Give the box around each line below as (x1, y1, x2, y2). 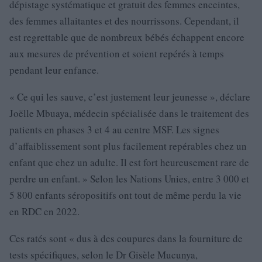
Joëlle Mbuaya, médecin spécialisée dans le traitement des (9, 106, 249, 120)
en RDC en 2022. (9, 204, 80, 218)
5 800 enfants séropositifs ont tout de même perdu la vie (9, 188, 242, 202)
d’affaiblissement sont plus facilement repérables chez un (9, 139, 247, 153)
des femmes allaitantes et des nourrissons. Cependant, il (9, 13, 239, 27)
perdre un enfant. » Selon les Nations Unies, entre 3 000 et (9, 171, 249, 185)
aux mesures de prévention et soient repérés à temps (9, 46, 224, 60)
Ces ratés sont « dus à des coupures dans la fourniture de (9, 231, 243, 245)
